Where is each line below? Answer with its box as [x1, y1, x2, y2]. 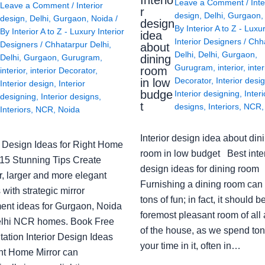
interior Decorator [30, 66, 95, 76]
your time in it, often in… [140, 240, 241, 251]
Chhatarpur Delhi [44, 40, 109, 50]
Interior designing [174, 88, 240, 98]
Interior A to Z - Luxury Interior [11, 27, 124, 37]
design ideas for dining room [140, 163, 259, 174]
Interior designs [40, 92, 99, 102]
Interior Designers [174, 36, 244, 46]
